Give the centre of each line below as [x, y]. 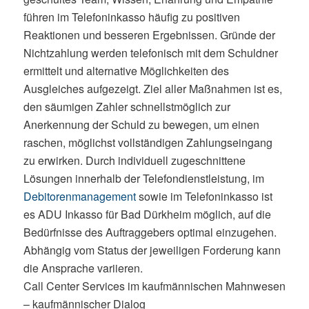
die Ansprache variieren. [83, 268]
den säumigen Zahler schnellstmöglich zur [127, 107]
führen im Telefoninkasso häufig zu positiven [131, 17]
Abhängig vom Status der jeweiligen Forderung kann [152, 250]
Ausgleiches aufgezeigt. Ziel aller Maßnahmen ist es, [152, 89]
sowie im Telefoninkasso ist [204, 197]
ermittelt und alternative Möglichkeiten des [126, 71]
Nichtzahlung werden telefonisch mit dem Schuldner [150, 53]
